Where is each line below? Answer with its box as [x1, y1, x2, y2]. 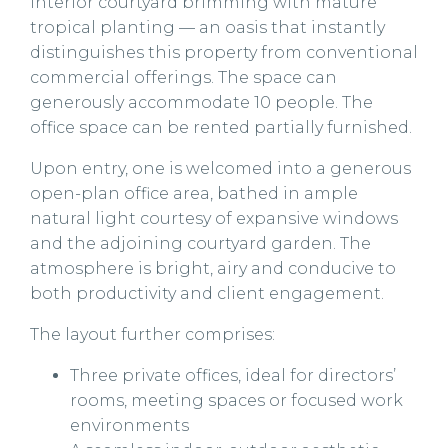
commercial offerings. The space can [30, 68, 337, 87]
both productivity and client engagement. [30, 284, 384, 303]
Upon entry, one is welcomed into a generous [30, 159, 411, 178]
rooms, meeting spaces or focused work [70, 391, 403, 410]
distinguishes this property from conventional [30, 43, 418, 62]
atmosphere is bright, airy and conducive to [30, 259, 396, 278]
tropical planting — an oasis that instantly [30, 18, 385, 37]
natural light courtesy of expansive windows [30, 209, 398, 228]
